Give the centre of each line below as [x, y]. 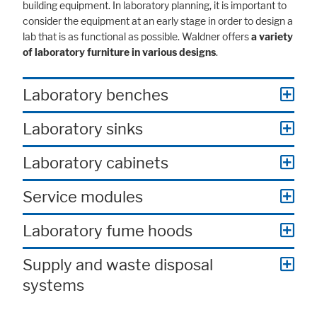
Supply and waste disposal [118, 265]
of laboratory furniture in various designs [119, 53]
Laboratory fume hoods [108, 231]
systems [53, 286]
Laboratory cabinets [96, 163]
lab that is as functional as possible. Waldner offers [137, 37]
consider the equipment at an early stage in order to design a [158, 22]
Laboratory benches [96, 95]
